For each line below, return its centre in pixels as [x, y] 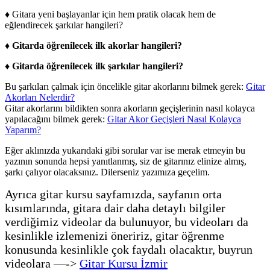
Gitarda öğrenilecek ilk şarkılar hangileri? [98, 66]
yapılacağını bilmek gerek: [56, 119]
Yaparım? [23, 130]
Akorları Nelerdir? [40, 97]
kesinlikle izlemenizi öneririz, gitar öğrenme [115, 235]
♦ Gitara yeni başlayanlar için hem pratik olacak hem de [110, 14]
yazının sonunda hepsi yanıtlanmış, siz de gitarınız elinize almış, [126, 161]
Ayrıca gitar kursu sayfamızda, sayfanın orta [113, 194]
